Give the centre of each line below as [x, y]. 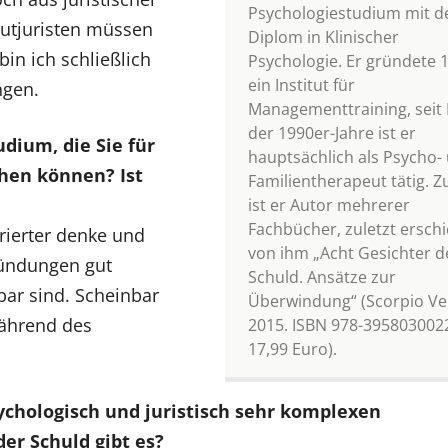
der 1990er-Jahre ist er [331, 133]
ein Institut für [301, 85]
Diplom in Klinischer [323, 37]
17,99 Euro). [292, 349]
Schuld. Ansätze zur [321, 277]
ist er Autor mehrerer [328, 205]
